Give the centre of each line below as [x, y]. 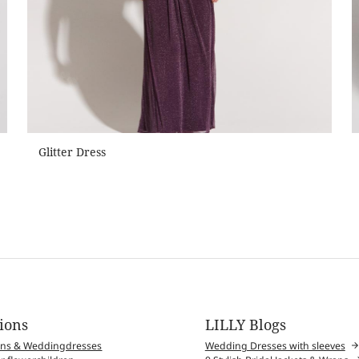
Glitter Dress [72, 151]
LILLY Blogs [245, 324]
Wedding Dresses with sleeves [275, 346]
